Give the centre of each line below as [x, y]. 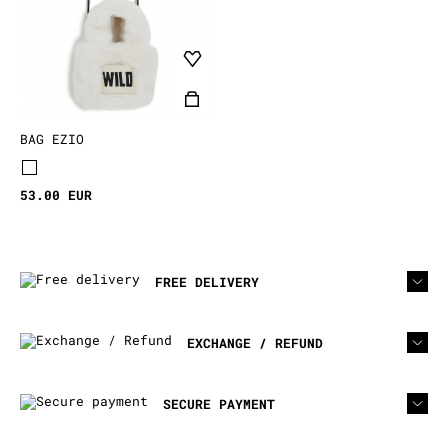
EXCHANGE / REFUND [255, 342]
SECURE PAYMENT [219, 403]
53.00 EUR [56, 194]
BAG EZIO [52, 138]
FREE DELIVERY [207, 281]
